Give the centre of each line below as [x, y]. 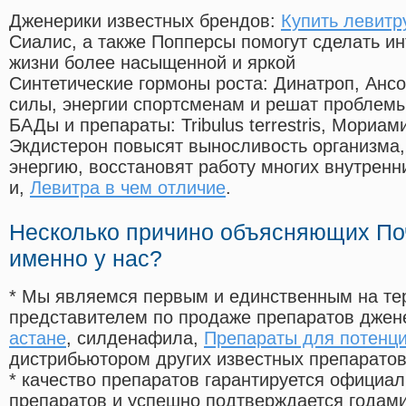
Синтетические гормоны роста [136, 84]
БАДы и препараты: [95, 126]
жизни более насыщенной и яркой [152, 63]
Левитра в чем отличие [128, 188]
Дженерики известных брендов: [145, 21]
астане [38, 338]
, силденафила [130, 338]
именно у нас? [86, 259]
